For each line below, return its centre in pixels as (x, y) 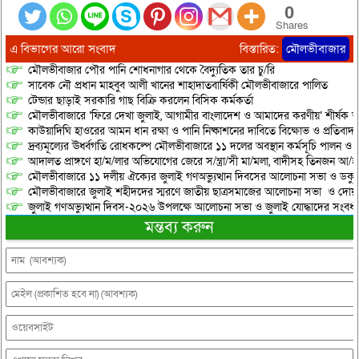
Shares (292, 26)
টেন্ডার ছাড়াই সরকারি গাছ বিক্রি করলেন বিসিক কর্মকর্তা (140, 101)
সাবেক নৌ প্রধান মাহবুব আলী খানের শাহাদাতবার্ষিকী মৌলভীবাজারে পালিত (177, 86)
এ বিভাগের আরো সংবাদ (63, 49)
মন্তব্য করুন (179, 228)
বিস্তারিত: (261, 49)
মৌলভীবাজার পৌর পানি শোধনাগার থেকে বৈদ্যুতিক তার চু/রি (151, 71)
